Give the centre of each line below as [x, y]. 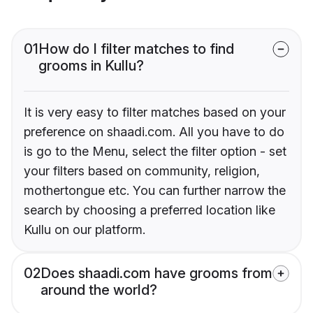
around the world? [99, 290]
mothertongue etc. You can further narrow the [155, 191]
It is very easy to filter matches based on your [155, 112]
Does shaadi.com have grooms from [156, 274]
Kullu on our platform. [85, 230]
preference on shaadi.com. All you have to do [154, 132]
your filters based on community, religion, [142, 171]
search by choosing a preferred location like [150, 210]
